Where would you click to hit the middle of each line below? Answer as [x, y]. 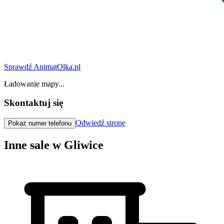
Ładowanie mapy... [34, 83]
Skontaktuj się [33, 103]
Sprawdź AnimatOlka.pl [42, 66]
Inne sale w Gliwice [54, 145]
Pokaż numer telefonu [40, 123]
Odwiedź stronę [100, 123]
